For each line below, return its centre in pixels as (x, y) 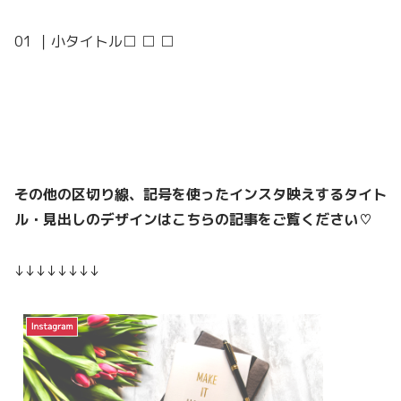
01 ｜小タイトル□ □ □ (94, 42)
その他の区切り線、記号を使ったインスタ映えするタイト (200, 194)
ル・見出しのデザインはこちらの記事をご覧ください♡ (193, 219)
